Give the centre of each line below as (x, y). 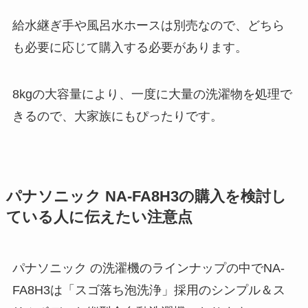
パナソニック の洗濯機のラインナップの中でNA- (148, 268)
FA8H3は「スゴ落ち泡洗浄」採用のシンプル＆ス (148, 290)
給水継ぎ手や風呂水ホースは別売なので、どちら (148, 26)
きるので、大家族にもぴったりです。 (117, 116)
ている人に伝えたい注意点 (99, 217)
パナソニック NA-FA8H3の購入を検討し (146, 196)
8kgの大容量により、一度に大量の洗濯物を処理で (152, 94)
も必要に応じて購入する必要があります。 (130, 48)
